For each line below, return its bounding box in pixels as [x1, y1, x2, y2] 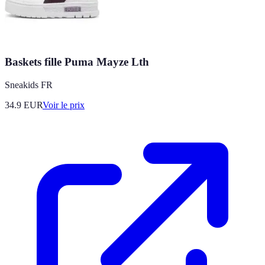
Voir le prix [43, 99, 85, 110]
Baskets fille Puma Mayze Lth [5, 56, 149, 69]
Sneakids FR [5, 79, 53, 90]
